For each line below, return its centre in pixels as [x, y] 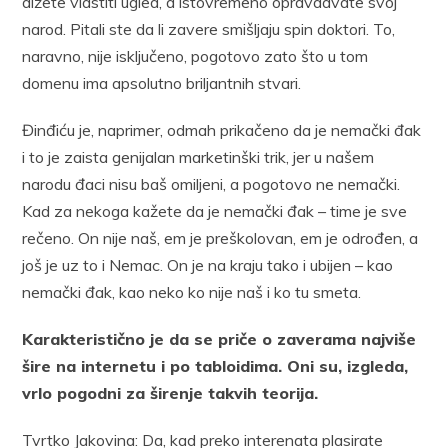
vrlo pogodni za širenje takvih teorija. [170, 392]
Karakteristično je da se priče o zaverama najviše [219, 338]
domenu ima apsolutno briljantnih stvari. [162, 82]
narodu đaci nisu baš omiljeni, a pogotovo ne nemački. [211, 183]
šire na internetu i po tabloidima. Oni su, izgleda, [215, 365]
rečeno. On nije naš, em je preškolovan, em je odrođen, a [220, 237]
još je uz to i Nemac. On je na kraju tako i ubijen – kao [208, 264]
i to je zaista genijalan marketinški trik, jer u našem [198, 156]
